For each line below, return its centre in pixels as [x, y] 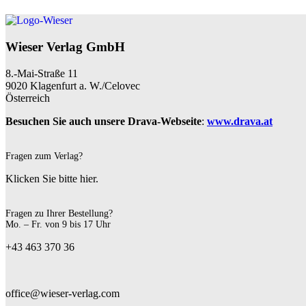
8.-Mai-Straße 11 [42, 73]
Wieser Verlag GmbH [65, 46]
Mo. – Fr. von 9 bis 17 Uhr [58, 224]
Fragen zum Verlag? [44, 156]
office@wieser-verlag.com [62, 293]
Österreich [28, 98]
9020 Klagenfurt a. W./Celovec [73, 85]
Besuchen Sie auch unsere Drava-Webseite [103, 121]
